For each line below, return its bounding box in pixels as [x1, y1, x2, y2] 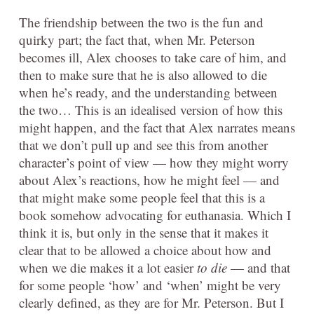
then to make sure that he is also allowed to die [19, 66, 267, 83]
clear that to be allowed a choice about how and [19, 241, 271, 259]
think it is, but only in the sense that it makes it [19, 224, 268, 241]
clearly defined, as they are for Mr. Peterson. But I [19, 294, 284, 311]
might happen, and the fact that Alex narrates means [19, 118, 295, 136]
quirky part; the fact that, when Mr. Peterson [19, 31, 255, 48]
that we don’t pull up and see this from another [19, 136, 268, 153]
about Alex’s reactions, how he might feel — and [19, 171, 280, 189]
